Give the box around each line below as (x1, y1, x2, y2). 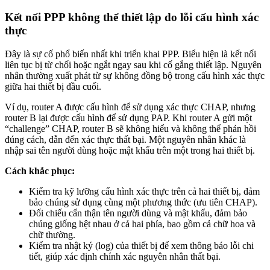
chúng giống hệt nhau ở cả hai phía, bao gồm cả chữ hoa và (29, 218, 256, 229)
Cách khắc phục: (5, 165, 75, 176)
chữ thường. (29, 229, 75, 240)
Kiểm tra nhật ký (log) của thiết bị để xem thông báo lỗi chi (29, 240, 254, 251)
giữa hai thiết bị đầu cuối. (5, 81, 101, 92)
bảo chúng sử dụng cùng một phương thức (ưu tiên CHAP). (29, 196, 257, 207)
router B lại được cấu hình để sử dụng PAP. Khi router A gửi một (5, 112, 252, 123)
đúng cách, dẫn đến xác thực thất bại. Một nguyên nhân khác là (5, 134, 246, 145)
